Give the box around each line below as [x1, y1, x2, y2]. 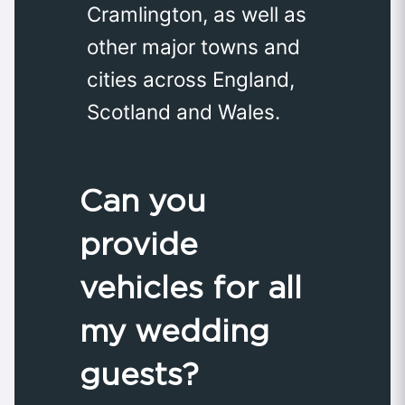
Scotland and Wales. [87, 99, 280, 124]
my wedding [80, 311, 269, 349]
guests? [80, 354, 199, 392]
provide [80, 224, 198, 262]
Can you [80, 181, 206, 219]
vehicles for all [80, 268, 302, 306]
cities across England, [87, 66, 295, 91]
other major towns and [87, 33, 300, 59]
